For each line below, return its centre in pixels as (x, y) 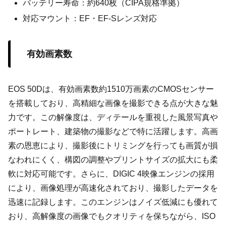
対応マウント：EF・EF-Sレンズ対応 (90, 19)
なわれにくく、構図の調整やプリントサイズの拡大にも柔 (113, 160)
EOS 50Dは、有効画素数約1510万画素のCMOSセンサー (111, 89)
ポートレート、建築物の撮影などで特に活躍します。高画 (113, 132)
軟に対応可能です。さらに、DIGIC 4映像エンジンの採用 (111, 174)
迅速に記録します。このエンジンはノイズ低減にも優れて (113, 202)
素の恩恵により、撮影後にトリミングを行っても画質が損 (113, 146)
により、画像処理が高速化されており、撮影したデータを (113, 188)
